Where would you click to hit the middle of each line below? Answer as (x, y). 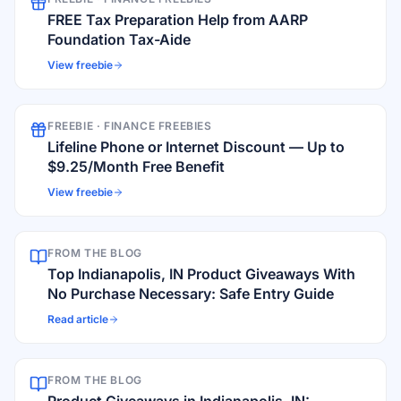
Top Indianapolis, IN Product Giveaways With (201, 274)
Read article (78, 319)
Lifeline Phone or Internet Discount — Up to (196, 147)
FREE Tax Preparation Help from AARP (178, 20)
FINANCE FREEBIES (158, 126)
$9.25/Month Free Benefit (136, 166)
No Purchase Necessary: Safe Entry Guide (191, 294)
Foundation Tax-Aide (119, 39)
